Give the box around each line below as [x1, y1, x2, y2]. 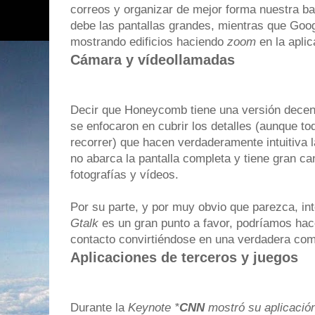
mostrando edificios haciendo [70, 35, 227, 49]
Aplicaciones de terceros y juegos [70, 250, 298, 266]
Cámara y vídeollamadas [70, 52, 235, 68]
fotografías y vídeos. [70, 168, 179, 182]
